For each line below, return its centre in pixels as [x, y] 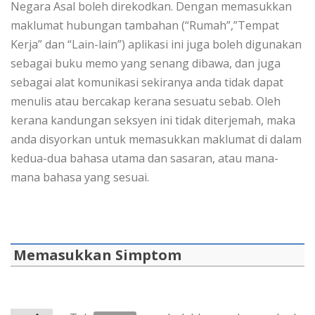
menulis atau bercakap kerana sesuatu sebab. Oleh [146, 102]
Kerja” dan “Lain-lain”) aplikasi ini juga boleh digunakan [156, 45]
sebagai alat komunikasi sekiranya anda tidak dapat [147, 83]
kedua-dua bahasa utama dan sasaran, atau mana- [144, 159]
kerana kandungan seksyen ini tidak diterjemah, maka [153, 121]
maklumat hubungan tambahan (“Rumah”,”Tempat [145, 26]
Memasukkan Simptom [97, 255]
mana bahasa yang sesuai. [80, 178]
